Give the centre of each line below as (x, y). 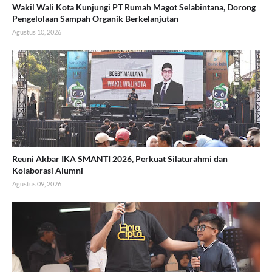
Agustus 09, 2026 (37, 184)
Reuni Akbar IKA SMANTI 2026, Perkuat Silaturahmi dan (120, 159)
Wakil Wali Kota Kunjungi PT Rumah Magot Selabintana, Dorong (134, 7)
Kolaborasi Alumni (48, 171)
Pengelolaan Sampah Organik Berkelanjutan (95, 19)
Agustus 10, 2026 (37, 32)
